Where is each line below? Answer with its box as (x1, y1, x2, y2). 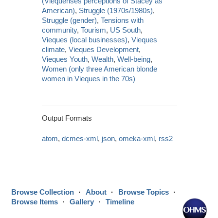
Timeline (105, 198, 134, 206)
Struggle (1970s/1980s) (79, 6, 153, 15)
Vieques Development (69, 45, 139, 54)
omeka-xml (119, 134, 155, 143)
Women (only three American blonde (42, 64, 158, 73)
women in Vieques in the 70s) (42, 74, 136, 83)
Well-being (117, 54, 151, 63)
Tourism (81, 25, 107, 34)
